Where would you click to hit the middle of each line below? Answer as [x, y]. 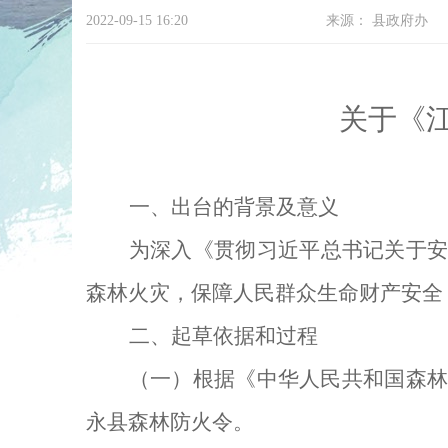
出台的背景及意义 [254, 207]
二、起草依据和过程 [223, 336]
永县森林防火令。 [170, 422]
